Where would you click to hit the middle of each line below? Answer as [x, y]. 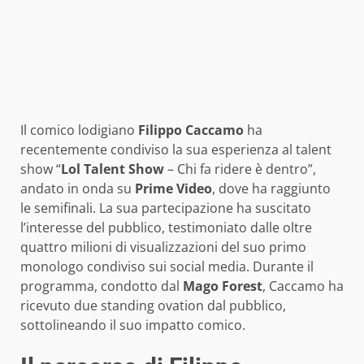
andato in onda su [78, 189]
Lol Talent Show [113, 169]
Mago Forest [223, 286]
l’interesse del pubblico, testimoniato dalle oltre [166, 228]
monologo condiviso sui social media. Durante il [167, 267]
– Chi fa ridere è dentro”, [240, 169]
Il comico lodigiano [79, 130]
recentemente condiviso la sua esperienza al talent [176, 150]
